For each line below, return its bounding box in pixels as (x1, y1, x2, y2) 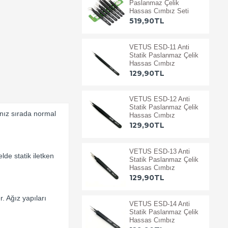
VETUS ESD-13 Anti (129, 147, 190, 155)
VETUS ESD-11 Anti (129, 43, 189, 51)
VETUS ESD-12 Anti (129, 95, 190, 103)
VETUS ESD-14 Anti (129, 199, 190, 208)
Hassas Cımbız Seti (129, 7, 189, 15)
